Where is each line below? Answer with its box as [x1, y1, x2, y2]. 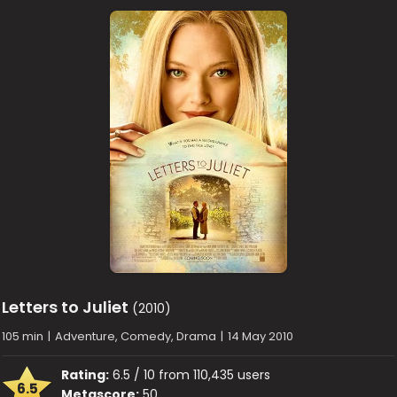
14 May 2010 [228, 328, 294, 345]
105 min [2, 328, 44, 345]
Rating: [61, 366, 110, 384]
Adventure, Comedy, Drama [55, 328, 217, 345]
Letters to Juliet [2, 296, 129, 318]
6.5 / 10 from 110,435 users [109, 366, 271, 384]
